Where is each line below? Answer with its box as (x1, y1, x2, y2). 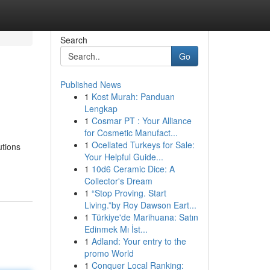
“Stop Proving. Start (91, 187, 166, 199)
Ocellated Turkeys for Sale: (91, 139, 195, 151)
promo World (84, 247, 134, 259)
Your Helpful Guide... (84, 151, 163, 163)
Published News (60, 78, 121, 90)
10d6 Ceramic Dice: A (91, 163, 175, 175)
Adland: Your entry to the (91, 235, 186, 247)
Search (60, 34, 87, 46)
